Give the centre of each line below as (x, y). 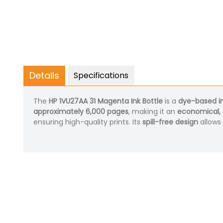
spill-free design (170, 122)
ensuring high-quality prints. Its (88, 122)
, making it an (153, 112)
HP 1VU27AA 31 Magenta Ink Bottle (106, 101)
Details (44, 76)
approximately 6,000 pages (81, 112)
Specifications (101, 76)
